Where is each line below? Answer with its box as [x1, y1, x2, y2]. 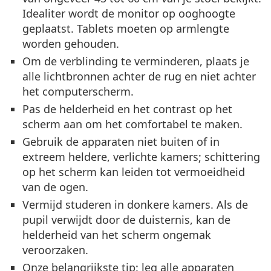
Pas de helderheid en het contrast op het [22, 101, 232, 116]
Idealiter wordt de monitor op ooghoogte [22, 5, 235, 21]
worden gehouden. [22, 36, 119, 51]
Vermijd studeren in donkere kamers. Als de [22, 197, 248, 212]
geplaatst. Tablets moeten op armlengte [22, 21, 229, 36]
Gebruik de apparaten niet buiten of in [22, 134, 220, 149]
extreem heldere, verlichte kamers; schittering [22, 149, 260, 164]
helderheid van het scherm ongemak [22, 227, 211, 242]
